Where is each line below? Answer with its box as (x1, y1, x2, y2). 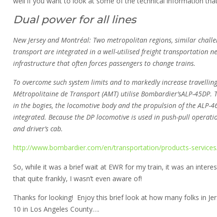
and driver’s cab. (13, 124, 63, 133)
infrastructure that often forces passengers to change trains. (13, 58, 196, 68)
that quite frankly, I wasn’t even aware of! (13, 173, 142, 183)
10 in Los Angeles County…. (13, 204, 99, 214)
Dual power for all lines (13, 13, 136, 26)
